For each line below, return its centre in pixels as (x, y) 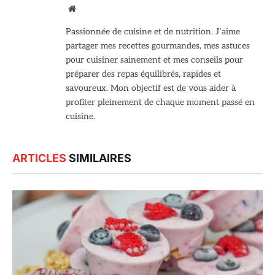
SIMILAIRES (99, 158)
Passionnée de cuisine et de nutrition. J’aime (153, 31)
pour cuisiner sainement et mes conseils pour (154, 60)
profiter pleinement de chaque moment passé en (160, 102)
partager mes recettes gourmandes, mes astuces (158, 45)
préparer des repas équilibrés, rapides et (143, 74)
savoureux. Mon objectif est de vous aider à (151, 88)
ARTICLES (39, 158)
